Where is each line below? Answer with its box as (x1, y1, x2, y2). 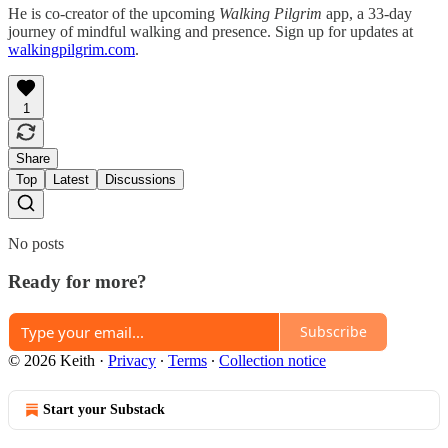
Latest (53, 171, 89, 187)
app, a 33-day (322, 4, 412, 22)
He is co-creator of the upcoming (8, 4, 219, 22)
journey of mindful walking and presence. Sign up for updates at (8, 22, 413, 40)
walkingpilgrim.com (8, 40, 135, 58)
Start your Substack (43, 401, 165, 417)
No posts (8, 234, 64, 252)
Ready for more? (8, 271, 147, 293)
